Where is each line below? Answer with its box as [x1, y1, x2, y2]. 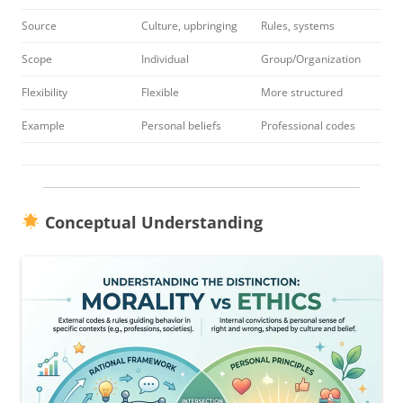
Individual [141, 50, 189, 67]
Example [22, 117, 65, 133]
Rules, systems [261, 17, 335, 33]
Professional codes [261, 117, 355, 133]
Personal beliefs [141, 117, 221, 133]
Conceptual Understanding [40, 210, 263, 233]
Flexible [141, 84, 179, 100]
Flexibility [22, 84, 67, 100]
